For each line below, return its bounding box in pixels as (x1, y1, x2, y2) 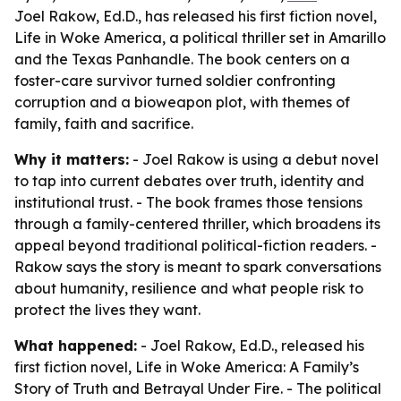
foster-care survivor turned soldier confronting (14, 72, 336, 90)
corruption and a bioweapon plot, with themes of (14, 93, 350, 111)
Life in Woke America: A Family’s (135, 358, 359, 376)
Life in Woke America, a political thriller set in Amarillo (14, 29, 386, 47)
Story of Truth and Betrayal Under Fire (14, 380, 280, 397)
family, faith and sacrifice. (14, 115, 193, 132)
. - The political (280, 380, 381, 397)
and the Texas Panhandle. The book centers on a (14, 50, 350, 68)
